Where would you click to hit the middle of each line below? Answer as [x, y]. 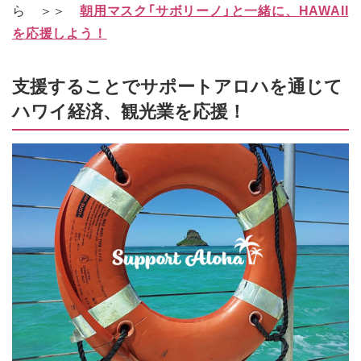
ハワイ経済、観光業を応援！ [129, 110]
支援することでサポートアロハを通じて [177, 85]
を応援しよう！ [60, 33]
